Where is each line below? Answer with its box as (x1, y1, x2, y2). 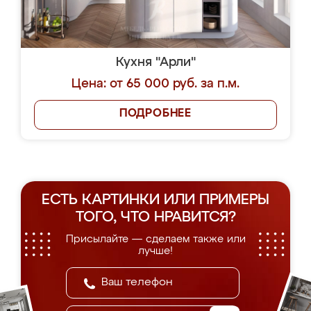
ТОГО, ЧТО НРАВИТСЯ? (75, 210, 236, 225)
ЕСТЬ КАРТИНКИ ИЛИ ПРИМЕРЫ (42, 193, 269, 208)
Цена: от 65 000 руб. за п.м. (72, 78, 239, 90)
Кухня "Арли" (115, 56, 196, 69)
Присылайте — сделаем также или (65, 234, 246, 244)
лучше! (138, 246, 173, 256)
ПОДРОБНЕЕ (119, 108, 192, 119)
